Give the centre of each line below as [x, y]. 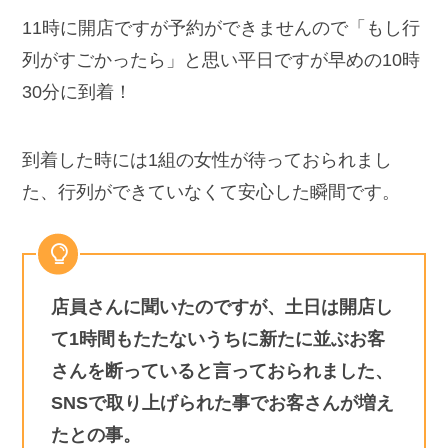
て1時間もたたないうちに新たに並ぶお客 [218, 338]
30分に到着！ [77, 92]
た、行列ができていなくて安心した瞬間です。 [211, 192]
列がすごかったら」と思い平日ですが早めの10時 [221, 60]
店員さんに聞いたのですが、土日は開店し [222, 306]
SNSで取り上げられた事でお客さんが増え [223, 402]
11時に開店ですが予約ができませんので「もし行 [221, 28]
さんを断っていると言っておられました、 [222, 370]
